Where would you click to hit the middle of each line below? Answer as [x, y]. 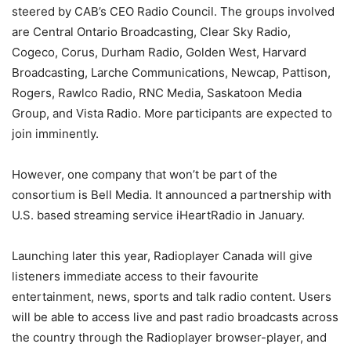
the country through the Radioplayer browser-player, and [169, 338]
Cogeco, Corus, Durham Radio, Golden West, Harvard [159, 52]
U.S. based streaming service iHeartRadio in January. [158, 215]
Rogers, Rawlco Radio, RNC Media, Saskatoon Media [157, 93]
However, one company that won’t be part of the [145, 175]
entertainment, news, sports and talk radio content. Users [172, 297]
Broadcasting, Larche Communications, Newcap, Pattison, [171, 73]
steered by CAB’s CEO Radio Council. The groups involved [173, 12]
